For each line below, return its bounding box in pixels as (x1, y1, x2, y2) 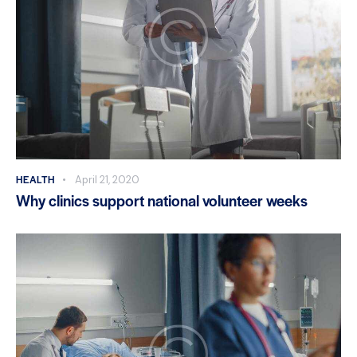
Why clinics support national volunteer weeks (16, 189, 308, 211)
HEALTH (16, 171, 55, 186)
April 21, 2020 (74, 172, 139, 186)
